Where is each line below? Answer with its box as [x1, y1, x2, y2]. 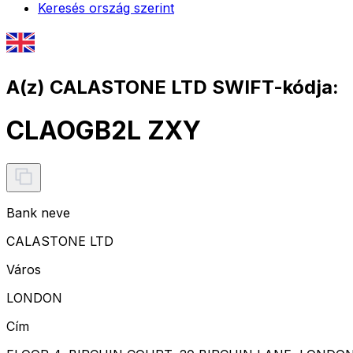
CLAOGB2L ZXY [6, 115, 201, 147]
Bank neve [6, 204, 70, 221]
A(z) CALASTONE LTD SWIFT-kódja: [6, 75, 339, 98]
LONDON [6, 289, 62, 306]
